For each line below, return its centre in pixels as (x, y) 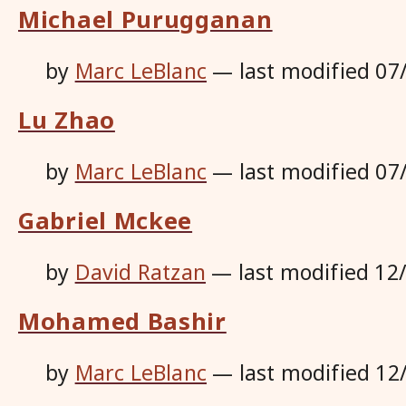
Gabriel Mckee (106, 220)
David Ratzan (140, 272)
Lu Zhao (67, 120)
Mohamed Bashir (122, 321)
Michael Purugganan (145, 19)
